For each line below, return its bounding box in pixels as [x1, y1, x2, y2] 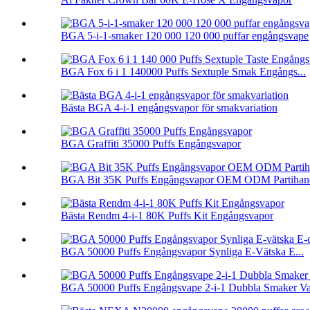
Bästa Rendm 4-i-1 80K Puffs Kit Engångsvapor [61, 210, 273, 222]
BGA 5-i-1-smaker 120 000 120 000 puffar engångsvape [61, 30, 309, 42]
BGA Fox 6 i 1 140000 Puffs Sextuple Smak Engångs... [61, 66, 306, 78]
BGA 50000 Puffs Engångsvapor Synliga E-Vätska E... [61, 246, 304, 258]
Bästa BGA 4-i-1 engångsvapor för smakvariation [61, 102, 277, 114]
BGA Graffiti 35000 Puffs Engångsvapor [61, 138, 241, 150]
